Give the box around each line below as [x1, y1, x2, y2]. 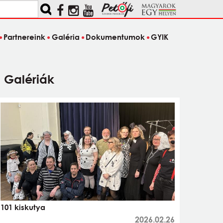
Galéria [51, 32, 80, 42]
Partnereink [3, 32, 46, 42]
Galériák [3, 72, 54, 86]
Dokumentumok [85, 32, 145, 42]
